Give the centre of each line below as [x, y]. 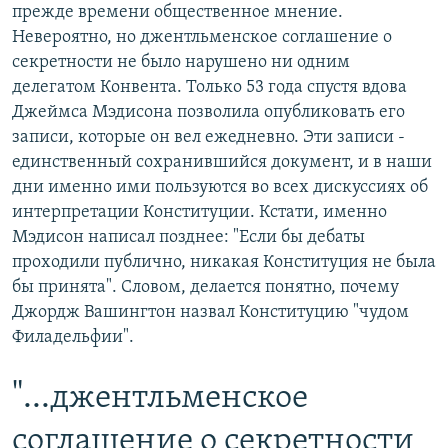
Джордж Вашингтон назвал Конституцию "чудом [210, 313]
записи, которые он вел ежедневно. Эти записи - [208, 138]
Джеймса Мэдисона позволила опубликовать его [208, 113]
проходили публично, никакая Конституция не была [224, 263]
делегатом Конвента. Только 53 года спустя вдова [209, 88]
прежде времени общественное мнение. [177, 13]
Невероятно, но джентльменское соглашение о [202, 38]
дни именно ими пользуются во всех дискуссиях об [220, 188]
